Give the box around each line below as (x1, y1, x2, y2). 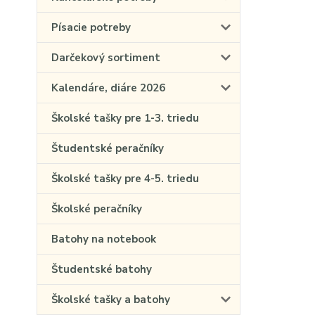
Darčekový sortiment (51, 51, 160, 65)
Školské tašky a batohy (51, 292, 170, 307)
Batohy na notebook (51, 232, 156, 246)
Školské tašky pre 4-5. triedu (51, 172, 199, 186)
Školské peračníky (51, 202, 142, 216)
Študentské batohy (51, 262, 152, 276)
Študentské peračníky (51, 141, 164, 155)
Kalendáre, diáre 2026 (51, 81, 165, 95)
